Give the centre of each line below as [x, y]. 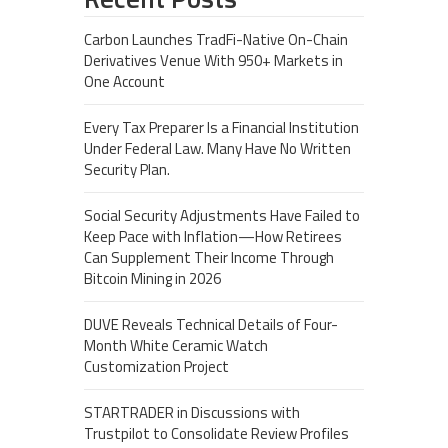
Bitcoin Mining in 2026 [152, 278]
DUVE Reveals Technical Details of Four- [211, 324]
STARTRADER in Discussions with [192, 412]
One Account [124, 81]
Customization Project [156, 366]
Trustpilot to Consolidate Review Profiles [216, 433]
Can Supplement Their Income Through [209, 257]
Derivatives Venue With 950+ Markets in [213, 60]
